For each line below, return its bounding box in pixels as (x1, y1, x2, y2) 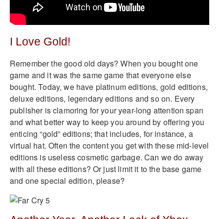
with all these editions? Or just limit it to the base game (10, 163, 202, 175)
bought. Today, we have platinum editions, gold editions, (10, 81, 208, 92)
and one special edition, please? (10, 175, 125, 186)
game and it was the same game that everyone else (10, 69, 191, 81)
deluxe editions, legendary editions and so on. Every (10, 92, 195, 104)
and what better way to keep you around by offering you (10, 116, 205, 128)
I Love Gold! (10, 35, 70, 48)
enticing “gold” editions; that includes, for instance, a (10, 128, 193, 139)
